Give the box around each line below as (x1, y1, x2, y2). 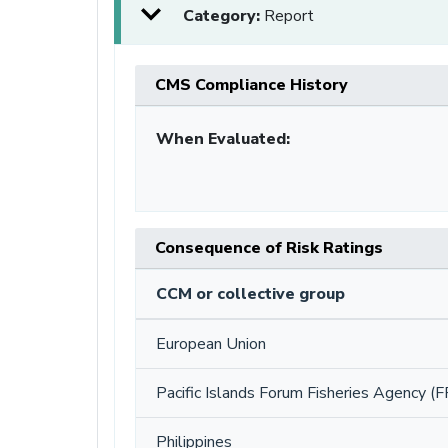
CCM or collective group (156, 282, 345, 305)
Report (264, 4, 314, 27)
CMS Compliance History (155, 73, 348, 96)
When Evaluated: (156, 127, 290, 150)
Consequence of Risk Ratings (155, 236, 383, 259)
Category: (183, 4, 264, 27)
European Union (156, 332, 266, 355)
